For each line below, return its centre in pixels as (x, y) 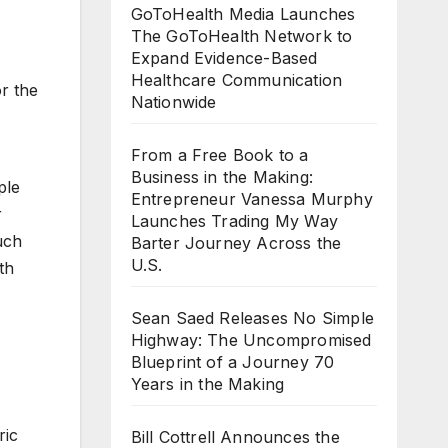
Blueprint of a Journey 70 (232, 362)
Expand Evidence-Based (224, 58)
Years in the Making (207, 384)
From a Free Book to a (219, 155)
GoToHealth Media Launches (243, 14)
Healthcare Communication (236, 80)
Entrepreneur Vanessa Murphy (251, 199)
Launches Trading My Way (234, 221)
